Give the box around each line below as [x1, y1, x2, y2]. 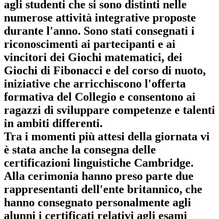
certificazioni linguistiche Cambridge [4, 156, 191, 169]
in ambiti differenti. [4, 116, 103, 130]
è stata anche [4, 143, 71, 156]
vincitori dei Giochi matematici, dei [4, 50, 182, 64]
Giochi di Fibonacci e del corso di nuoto [4, 64, 203, 77]
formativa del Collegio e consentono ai [4, 90, 196, 103]
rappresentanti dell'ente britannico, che [4, 182, 202, 196]
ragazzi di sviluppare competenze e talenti [4, 103, 215, 116]
